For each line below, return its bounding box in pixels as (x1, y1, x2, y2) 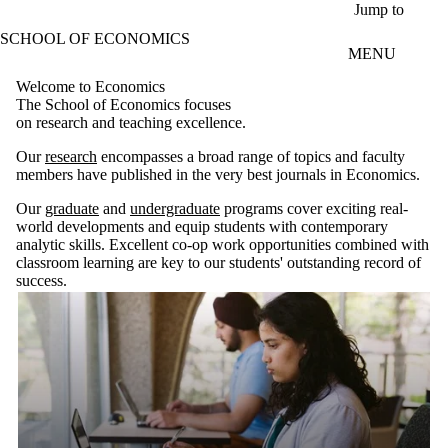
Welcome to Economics (16, 77, 165, 95)
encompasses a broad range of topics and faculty (97, 147, 405, 165)
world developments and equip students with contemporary (16, 217, 388, 235)
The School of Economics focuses (16, 95, 231, 113)
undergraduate (130, 199, 220, 217)
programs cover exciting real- (220, 199, 408, 217)
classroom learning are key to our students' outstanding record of (16, 253, 421, 271)
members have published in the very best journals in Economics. (16, 165, 420, 183)
